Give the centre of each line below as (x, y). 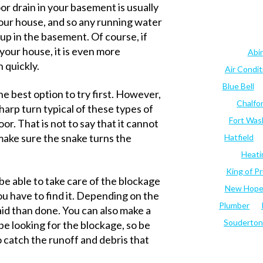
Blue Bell (238, 86)
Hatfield (239, 137)
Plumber (234, 205)
